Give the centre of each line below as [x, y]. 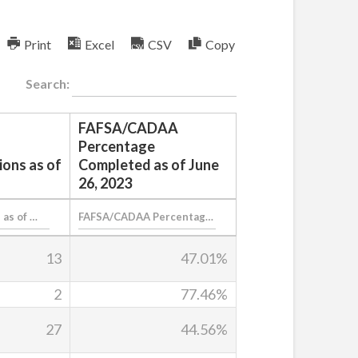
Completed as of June [149, 164]
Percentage [117, 146]
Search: [49, 83]
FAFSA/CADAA [128, 127]
